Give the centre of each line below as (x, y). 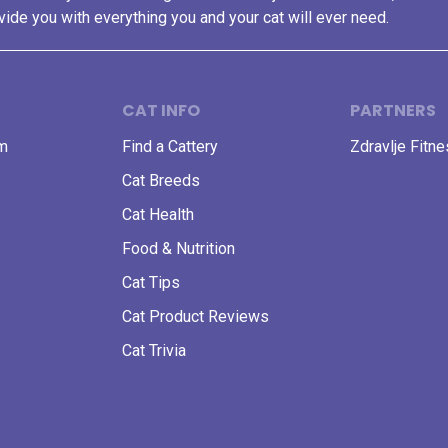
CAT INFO (161, 110)
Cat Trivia (154, 350)
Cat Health (158, 214)
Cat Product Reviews (195, 316)
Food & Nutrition (178, 248)
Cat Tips (151, 282)
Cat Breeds (161, 180)
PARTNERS (393, 110)
